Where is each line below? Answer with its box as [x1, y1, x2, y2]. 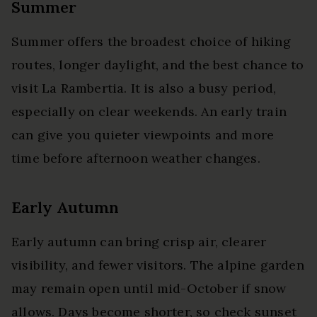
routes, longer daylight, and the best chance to [11, 57, 304, 74]
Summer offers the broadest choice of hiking [11, 33, 291, 50]
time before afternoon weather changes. [11, 150, 260, 167]
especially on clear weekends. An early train [11, 103, 287, 120]
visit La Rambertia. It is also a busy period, [11, 80, 277, 97]
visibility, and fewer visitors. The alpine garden [11, 257, 304, 274]
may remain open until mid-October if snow [11, 280, 287, 297]
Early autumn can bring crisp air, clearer [11, 234, 267, 250]
